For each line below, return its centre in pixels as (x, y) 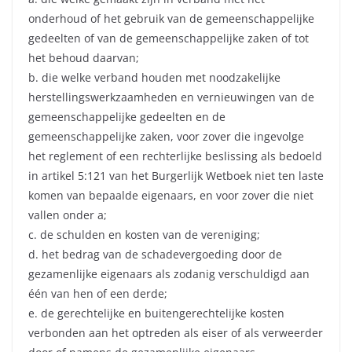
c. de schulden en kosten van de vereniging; (144, 235)
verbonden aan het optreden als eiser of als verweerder (176, 333)
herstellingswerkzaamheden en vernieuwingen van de (171, 97)
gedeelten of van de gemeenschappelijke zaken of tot (169, 38)
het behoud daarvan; (84, 58)
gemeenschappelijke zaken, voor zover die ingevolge (166, 137)
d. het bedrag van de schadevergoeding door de (155, 255)
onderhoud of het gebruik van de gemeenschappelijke (171, 19)
